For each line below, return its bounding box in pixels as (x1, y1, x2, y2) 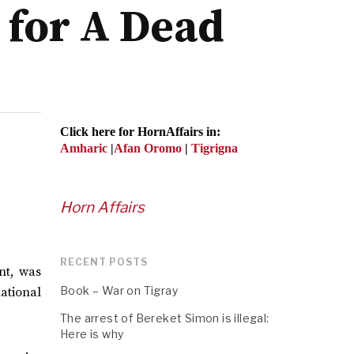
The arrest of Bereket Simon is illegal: (60, 311, 269, 325)
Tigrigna (191, 141, 238, 155)
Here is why (60, 327, 124, 341)
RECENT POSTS (60, 256, 148, 268)
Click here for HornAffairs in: (60, 125, 220, 138)
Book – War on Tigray (60, 284, 178, 297)
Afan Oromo (114, 141, 185, 155)
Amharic (60, 141, 107, 155)
